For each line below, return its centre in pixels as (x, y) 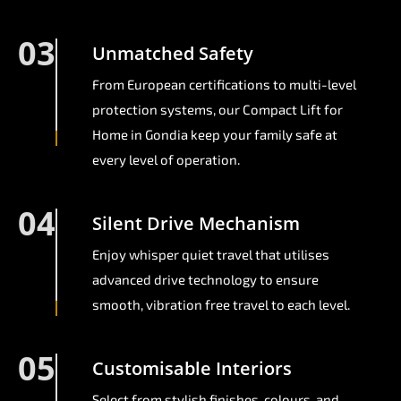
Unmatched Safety (173, 54)
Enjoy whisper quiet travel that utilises (211, 255)
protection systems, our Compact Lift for (218, 110)
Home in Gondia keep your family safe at (215, 135)
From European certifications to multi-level (224, 85)
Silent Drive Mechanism (196, 224)
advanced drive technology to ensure (205, 280)
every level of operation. (166, 160)
